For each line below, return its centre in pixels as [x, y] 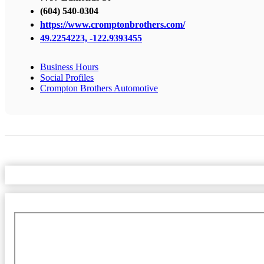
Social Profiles [67, 77]
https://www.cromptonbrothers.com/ [113, 24]
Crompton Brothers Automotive [99, 88]
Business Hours [69, 67]
